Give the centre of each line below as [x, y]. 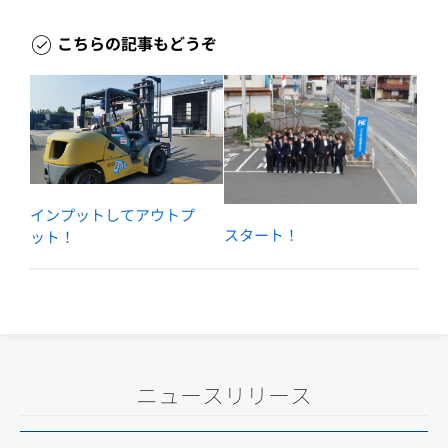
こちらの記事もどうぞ [137, 43]
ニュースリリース [224, 393]
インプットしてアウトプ [112, 214]
